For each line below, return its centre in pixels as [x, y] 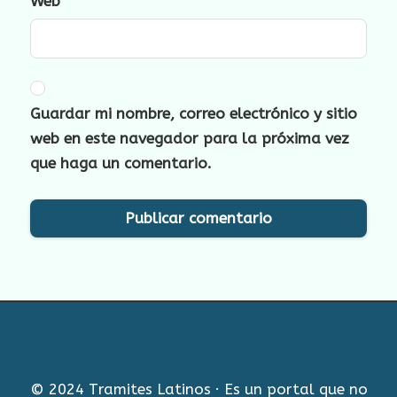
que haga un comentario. [121, 163]
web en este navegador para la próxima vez [190, 139]
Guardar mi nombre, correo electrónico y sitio [194, 114]
